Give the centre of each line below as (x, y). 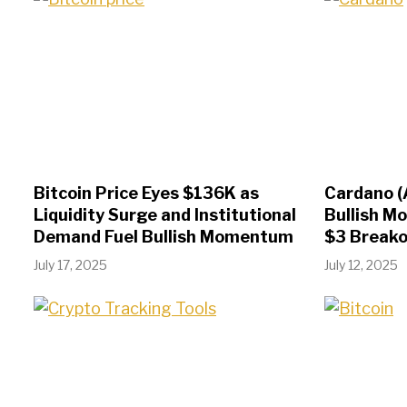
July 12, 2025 (361, 265)
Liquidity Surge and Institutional (165, 215)
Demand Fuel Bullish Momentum (164, 237)
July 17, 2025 (70, 265)
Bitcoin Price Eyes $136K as (146, 194)
